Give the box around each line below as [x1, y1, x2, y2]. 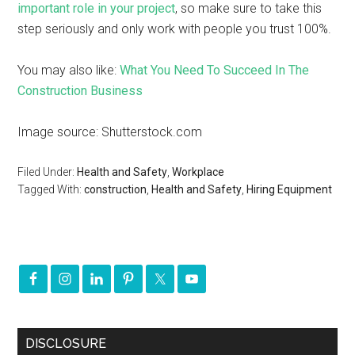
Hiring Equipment [246, 183, 333, 196]
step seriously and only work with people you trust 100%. [17, 21, 332, 36]
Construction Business [17, 83, 143, 98]
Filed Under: [17, 166, 78, 178]
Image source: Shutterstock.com [17, 124, 203, 139]
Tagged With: [17, 183, 85, 196]
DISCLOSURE [25, 336, 107, 351]
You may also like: [17, 63, 120, 78]
